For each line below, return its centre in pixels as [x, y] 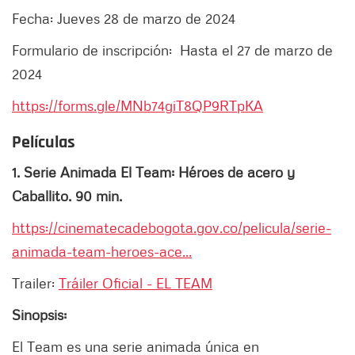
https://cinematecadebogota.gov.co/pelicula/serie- [172, 228]
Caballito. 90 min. [67, 196]
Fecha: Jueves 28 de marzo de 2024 [124, 19]
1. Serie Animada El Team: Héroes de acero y [153, 172]
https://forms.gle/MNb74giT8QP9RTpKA [137, 106]
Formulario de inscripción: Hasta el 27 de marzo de [172, 50]
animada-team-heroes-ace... [102, 252]
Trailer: [35, 283]
